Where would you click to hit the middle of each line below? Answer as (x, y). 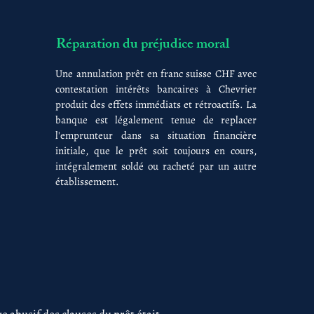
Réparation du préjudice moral (143, 45)
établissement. (88, 182)
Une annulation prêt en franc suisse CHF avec (156, 74)
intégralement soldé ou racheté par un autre (156, 166)
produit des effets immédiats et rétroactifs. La (156, 104)
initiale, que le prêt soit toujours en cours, (156, 151)
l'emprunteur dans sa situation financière (156, 135)
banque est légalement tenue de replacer (156, 120)
